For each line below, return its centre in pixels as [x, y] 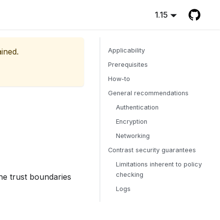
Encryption [132, 122]
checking [130, 175]
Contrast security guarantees [152, 150]
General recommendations [148, 93]
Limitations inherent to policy [159, 164]
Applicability [126, 50]
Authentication [137, 107]
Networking [133, 136]
